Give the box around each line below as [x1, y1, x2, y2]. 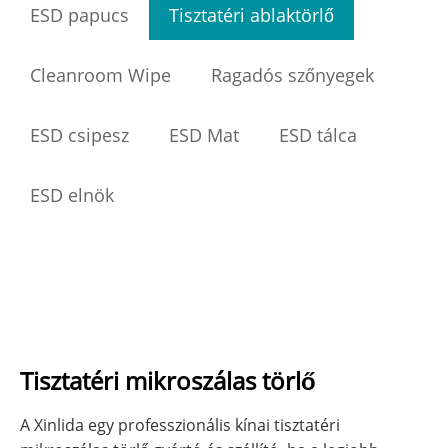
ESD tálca [279, 123, 357, 148]
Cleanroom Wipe [30, 63, 171, 88]
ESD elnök [30, 183, 114, 208]
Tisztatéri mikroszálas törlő [20, 364, 316, 398]
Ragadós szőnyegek [211, 63, 374, 88]
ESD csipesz [30, 123, 129, 148]
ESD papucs [30, 3, 129, 28]
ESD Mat [169, 123, 239, 148]
